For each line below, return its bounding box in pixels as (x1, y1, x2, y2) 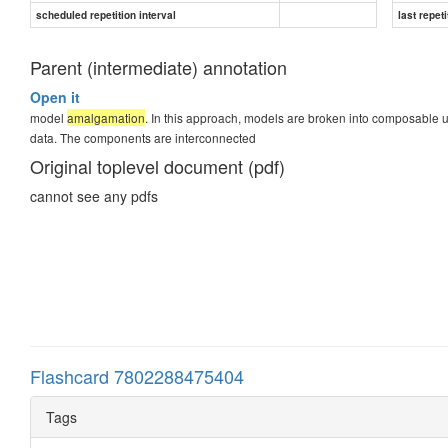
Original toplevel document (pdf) (30, 152, 285, 179)
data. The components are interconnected (30, 128, 256, 146)
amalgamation (67, 108, 145, 126)
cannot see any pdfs (30, 185, 158, 206)
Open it (30, 86, 80, 107)
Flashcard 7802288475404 (30, 362, 244, 389)
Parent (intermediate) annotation (30, 53, 287, 80)
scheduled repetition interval (36, 7, 176, 22)
